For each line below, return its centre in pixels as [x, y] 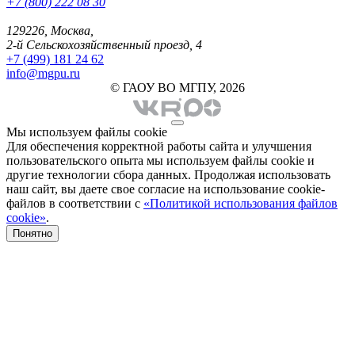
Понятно [32, 234]
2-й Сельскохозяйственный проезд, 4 [104, 45]
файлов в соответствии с [75, 204]
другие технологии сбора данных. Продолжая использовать [168, 175]
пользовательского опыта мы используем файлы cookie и [160, 161]
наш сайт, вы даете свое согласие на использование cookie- [166, 189]
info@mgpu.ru [43, 74]
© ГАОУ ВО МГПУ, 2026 [177, 88]
